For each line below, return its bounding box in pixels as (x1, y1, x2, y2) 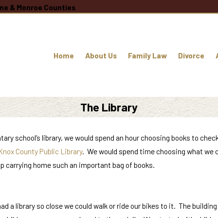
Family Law (127, 50, 167, 60)
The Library (80, 100, 138, 114)
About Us (85, 50, 117, 60)
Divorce (178, 50, 204, 60)
